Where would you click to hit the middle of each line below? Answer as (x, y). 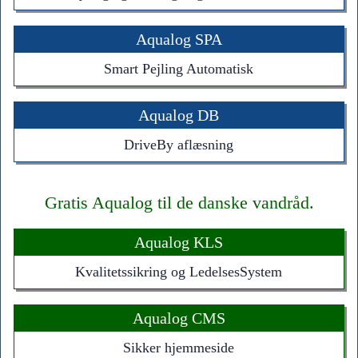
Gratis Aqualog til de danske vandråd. (179, 202)
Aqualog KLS (179, 242)
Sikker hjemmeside (179, 347)
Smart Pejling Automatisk (179, 68)
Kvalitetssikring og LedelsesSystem (179, 271)
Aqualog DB (179, 115)
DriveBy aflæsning (179, 144)
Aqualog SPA (179, 39)
